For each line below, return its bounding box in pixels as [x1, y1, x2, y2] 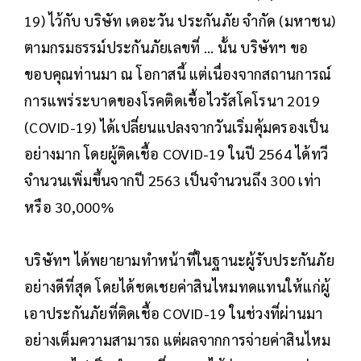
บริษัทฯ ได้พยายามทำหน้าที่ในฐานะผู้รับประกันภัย [24, 251, 334, 270]
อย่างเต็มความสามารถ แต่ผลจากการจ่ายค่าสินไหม [24, 330, 331, 350]
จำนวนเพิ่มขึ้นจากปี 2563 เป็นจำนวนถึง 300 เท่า [24, 171, 321, 190]
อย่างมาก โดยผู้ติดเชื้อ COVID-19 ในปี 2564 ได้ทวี [24, 144, 328, 164]
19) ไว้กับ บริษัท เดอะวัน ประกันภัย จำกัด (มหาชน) [24, 11, 335, 31]
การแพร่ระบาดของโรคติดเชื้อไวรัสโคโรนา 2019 [24, 91, 321, 110]
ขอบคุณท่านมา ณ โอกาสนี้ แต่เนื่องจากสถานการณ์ [24, 64, 332, 84]
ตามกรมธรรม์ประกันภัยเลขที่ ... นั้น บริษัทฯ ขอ [24, 38, 309, 57]
